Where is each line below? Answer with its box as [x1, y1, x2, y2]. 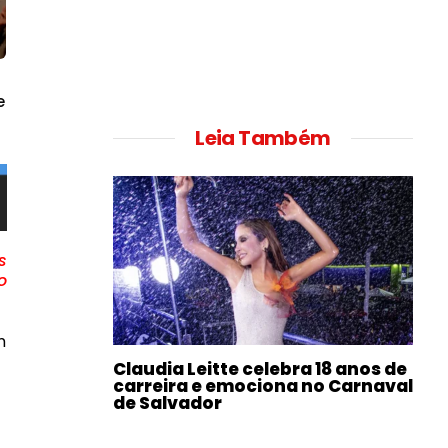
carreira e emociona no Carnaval [113, 374, 413, 399]
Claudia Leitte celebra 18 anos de [113, 357, 407, 382]
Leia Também [195, 124, 331, 153]
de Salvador [113, 391, 222, 416]
